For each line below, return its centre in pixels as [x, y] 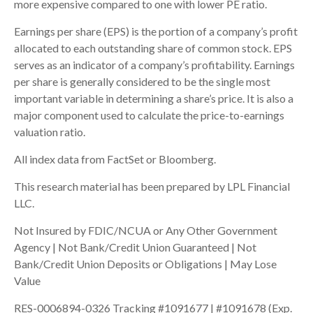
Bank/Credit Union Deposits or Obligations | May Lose [145, 264]
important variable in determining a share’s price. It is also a [154, 99]
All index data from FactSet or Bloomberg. [116, 159]
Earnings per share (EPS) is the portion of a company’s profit [156, 31]
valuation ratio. [50, 132]
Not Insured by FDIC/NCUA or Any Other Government [146, 231]
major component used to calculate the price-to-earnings [149, 115]
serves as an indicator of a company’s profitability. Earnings [154, 65]
